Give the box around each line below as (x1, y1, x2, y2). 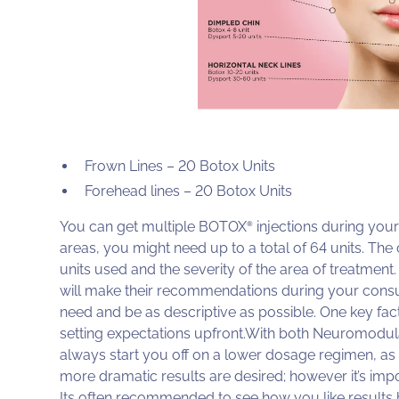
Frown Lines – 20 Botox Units (85, 158, 276, 175)
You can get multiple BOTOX (60, 218, 248, 236)
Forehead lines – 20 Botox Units (85, 183, 293, 200)
